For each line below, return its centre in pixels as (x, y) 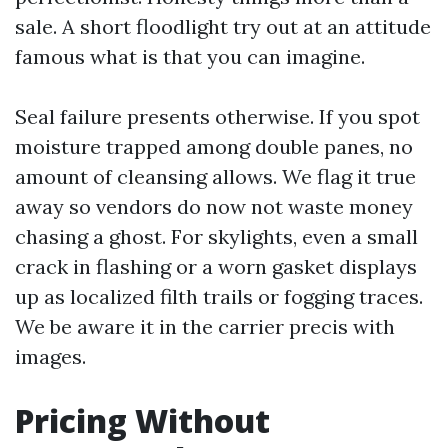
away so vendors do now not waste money (214, 206)
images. (50, 356)
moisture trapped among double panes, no (214, 146)
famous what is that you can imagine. (190, 56)
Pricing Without (142, 420)
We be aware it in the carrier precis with (205, 326)
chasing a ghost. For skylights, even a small (216, 236)
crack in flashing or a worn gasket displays (216, 266)
